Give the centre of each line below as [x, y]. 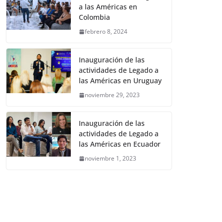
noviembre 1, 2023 [111, 159]
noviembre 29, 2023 [112, 95]
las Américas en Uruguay [120, 81]
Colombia [94, 17]
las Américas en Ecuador [120, 144]
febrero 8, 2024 [106, 32]
